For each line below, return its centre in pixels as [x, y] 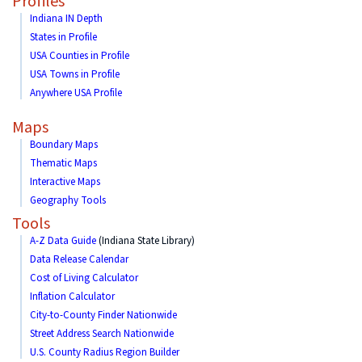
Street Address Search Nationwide [102, 334]
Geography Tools [68, 200]
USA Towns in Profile [75, 74]
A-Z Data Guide [63, 241]
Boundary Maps [64, 145]
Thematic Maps [63, 163]
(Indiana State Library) [145, 241]
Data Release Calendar [79, 259]
